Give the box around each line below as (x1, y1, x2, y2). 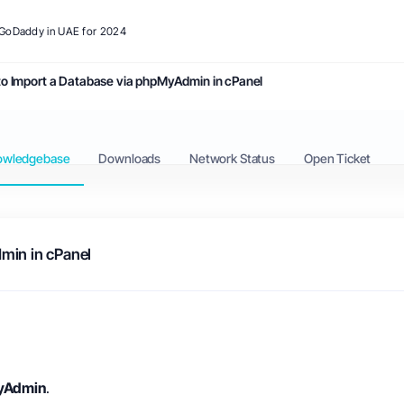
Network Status (189, 151, 275, 166)
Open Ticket (304, 151, 372, 166)
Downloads (98, 151, 161, 166)
